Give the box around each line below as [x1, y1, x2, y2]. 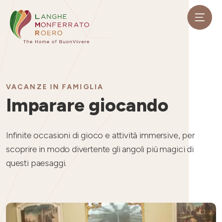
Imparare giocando [6, 94, 169, 116]
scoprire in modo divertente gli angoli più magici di [6, 144, 194, 154]
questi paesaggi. [6, 158, 67, 168]
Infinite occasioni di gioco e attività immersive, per [6, 130, 195, 140]
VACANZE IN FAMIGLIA [6, 83, 104, 91]
